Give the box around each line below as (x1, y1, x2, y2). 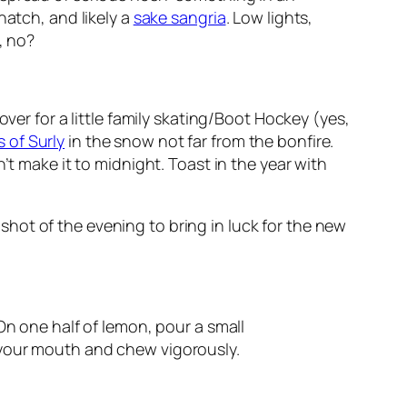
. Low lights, (225, 6, 313, 29)
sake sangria (133, 6, 226, 29)
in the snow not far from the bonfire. (65, 130, 334, 153)
